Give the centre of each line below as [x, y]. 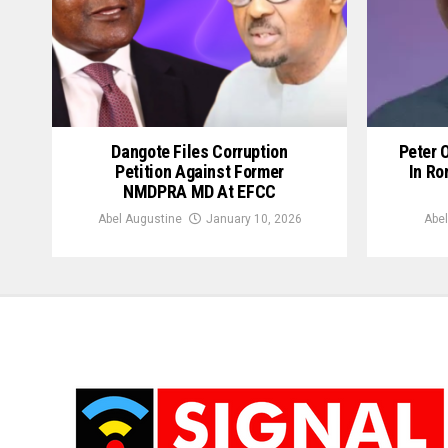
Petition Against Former [199, 172]
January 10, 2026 [253, 219]
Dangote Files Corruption [199, 152]
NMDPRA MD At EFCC [199, 192]
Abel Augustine [139, 219]
